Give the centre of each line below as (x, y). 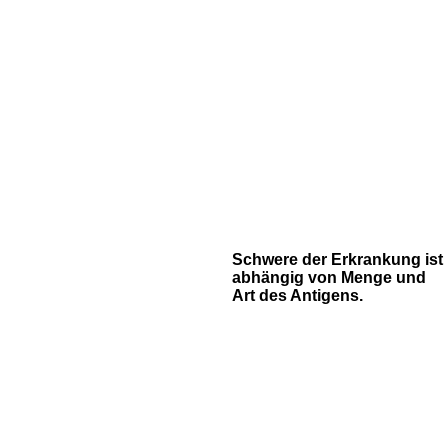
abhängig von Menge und (329, 277)
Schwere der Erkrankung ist (337, 259)
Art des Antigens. (297, 295)
